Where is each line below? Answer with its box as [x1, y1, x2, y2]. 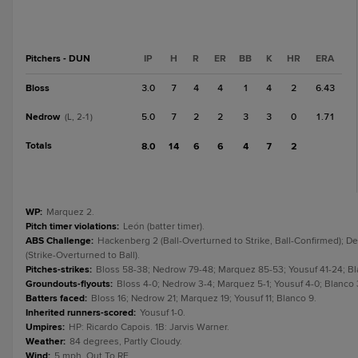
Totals [26, 140, 52, 152]
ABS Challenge [26, 235, 91, 247]
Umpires [26, 321, 62, 333]
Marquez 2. [46, 206, 94, 218]
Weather [26, 336, 63, 348]
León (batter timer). [123, 221, 205, 233]
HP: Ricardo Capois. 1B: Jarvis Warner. [69, 321, 229, 333]
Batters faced [26, 292, 85, 304]
